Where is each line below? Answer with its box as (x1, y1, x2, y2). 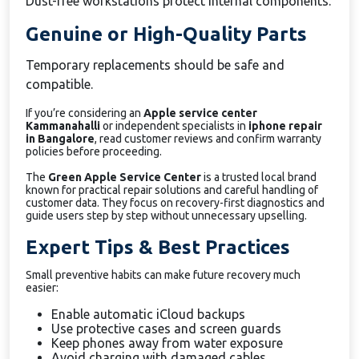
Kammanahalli (26, 119, 100, 132)
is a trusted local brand (201, 171, 317, 184)
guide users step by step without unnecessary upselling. (26, 209, 307, 222)
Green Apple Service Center (48, 171, 201, 184)
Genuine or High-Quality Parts (26, 23, 307, 45)
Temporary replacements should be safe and (26, 58, 284, 72)
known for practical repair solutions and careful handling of (26, 184, 318, 196)
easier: (26, 281, 58, 294)
